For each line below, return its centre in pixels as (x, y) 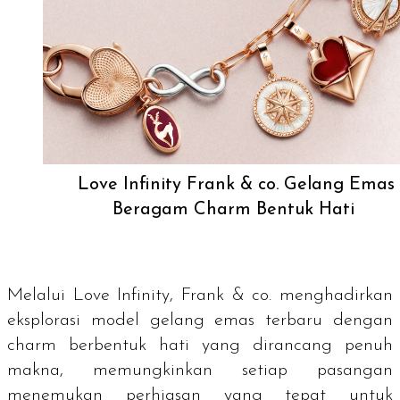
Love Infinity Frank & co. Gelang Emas (236, 184)
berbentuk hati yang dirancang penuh (225, 345)
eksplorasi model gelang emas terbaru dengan (200, 320)
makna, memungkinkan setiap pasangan (200, 370)
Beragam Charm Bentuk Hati (236, 209)
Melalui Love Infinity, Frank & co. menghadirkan (200, 295)
